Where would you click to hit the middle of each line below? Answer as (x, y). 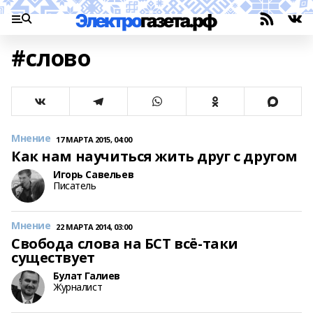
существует (53, 257)
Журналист (78, 287)
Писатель (75, 185)
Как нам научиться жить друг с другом (154, 156)
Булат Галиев (87, 276)
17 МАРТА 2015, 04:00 (94, 139)
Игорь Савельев (94, 174)
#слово (51, 58)
